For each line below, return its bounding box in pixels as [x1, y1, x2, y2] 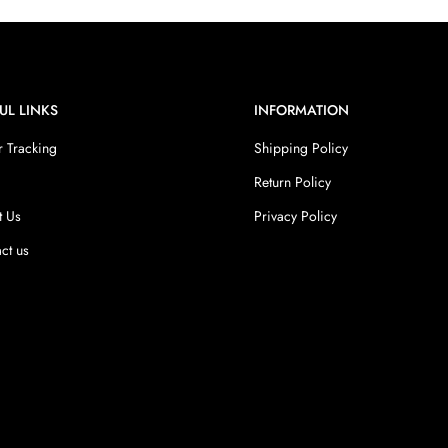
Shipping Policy [253, 138, 348, 158]
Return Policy [253, 172, 331, 192]
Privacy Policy [253, 206, 337, 226]
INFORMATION [253, 100, 349, 120]
